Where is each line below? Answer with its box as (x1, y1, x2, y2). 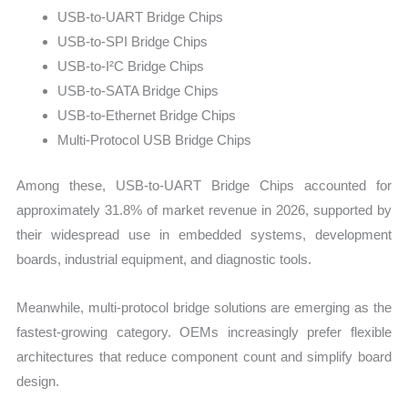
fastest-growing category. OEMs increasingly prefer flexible (16, 324, 392, 341)
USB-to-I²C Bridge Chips (57, 58, 205, 75)
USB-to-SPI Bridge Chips (57, 34, 209, 50)
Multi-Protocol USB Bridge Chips (57, 132, 252, 148)
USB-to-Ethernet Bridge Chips (57, 107, 237, 124)
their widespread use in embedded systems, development (16, 226, 392, 242)
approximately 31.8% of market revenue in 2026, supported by (16, 201, 392, 218)
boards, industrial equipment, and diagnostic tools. (16, 250, 312, 267)
